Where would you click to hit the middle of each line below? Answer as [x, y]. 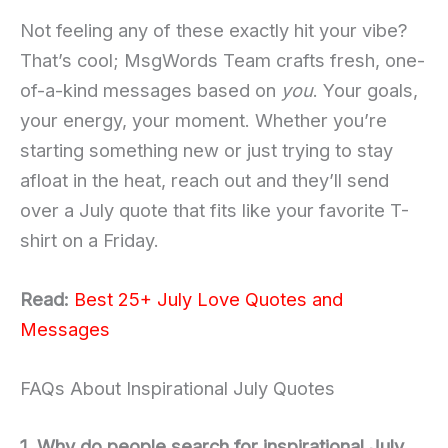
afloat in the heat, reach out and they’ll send [204, 179]
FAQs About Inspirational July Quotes [177, 388]
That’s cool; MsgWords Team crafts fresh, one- [222, 59]
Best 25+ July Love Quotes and [208, 298]
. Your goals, [365, 89]
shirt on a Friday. [89, 239]
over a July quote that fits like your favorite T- [214, 209]
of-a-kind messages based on [150, 89]
